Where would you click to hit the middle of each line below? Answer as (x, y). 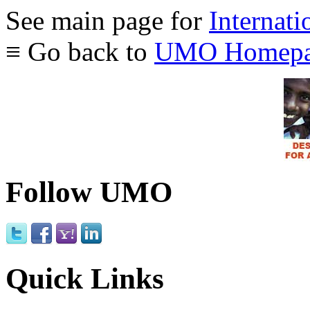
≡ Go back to (80, 52)
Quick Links (85, 279)
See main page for (107, 21)
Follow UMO (89, 192)
